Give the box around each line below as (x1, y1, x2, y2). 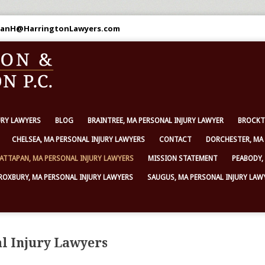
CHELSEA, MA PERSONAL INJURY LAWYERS (12, 135, 145, 144)
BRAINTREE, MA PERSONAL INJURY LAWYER (88, 117, 224, 125)
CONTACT (159, 135, 192, 144)
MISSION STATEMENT (148, 154, 218, 163)
